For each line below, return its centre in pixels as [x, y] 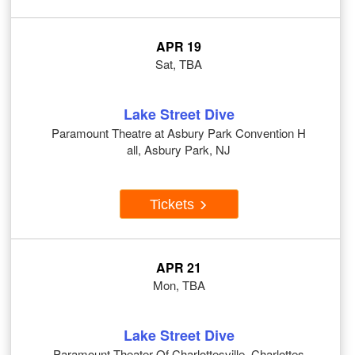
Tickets [174, 204]
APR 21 [179, 268]
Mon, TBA [179, 285]
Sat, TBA [179, 64]
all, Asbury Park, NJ [179, 150]
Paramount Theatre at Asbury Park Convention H [179, 133]
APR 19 [179, 47]
